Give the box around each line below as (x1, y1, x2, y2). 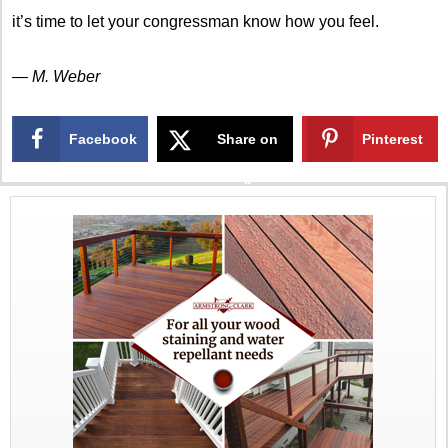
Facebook (69, 131, 138, 148)
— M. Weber (12, 67, 100, 85)
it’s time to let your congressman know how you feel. (12, 12, 379, 30)
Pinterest (362, 131, 424, 148)
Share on (217, 131, 279, 148)
